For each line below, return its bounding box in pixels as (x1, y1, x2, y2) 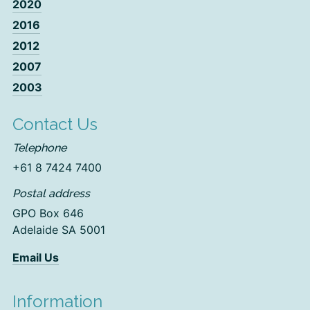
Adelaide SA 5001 (12, 223, 105, 237)
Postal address (12, 187, 90, 200)
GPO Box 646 (12, 206, 84, 220)
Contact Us (12, 114, 98, 134)
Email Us (12, 250, 59, 264)
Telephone (12, 141, 66, 154)
